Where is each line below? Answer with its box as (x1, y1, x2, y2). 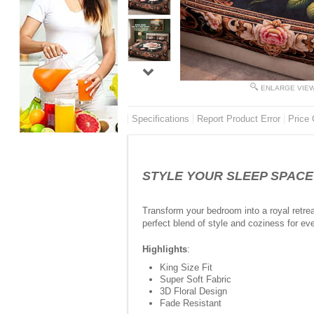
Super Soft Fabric (160, 274, 231, 285)
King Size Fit (160, 262, 212, 273)
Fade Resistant (160, 298, 221, 308)
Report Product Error (197, 114, 280, 124)
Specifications (132, 114, 189, 124)
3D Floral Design (160, 286, 227, 296)
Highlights (142, 244, 187, 254)
